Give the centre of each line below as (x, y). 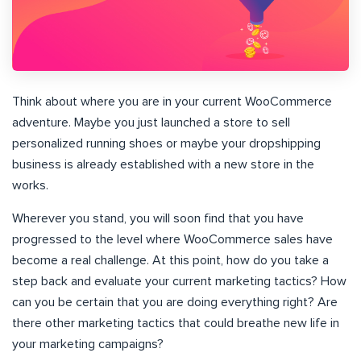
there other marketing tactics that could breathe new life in (176, 323)
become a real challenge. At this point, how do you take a (170, 260)
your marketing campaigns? (88, 344)
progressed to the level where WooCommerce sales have (172, 239)
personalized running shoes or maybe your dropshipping (166, 143)
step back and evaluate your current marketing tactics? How (179, 281)
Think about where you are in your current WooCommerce (172, 101)
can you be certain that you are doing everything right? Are (175, 302)
